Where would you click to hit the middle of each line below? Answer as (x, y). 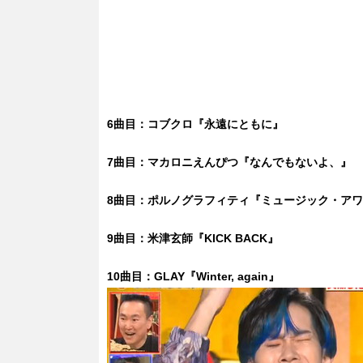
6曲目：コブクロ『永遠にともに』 (195, 124)
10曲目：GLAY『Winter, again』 (193, 276)
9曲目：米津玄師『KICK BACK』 (193, 238)
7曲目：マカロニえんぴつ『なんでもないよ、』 (229, 162)
